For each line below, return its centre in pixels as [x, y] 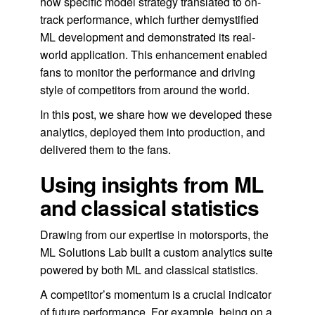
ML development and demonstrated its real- [147, 37]
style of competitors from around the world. [144, 90]
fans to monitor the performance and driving [147, 72]
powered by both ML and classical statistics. [149, 270]
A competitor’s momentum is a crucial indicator [155, 294]
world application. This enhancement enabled [153, 54]
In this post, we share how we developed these [156, 114]
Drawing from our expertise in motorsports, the [154, 234]
